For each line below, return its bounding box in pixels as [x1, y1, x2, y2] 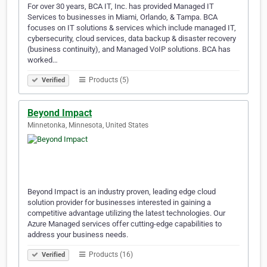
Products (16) [87, 250, 133, 259]
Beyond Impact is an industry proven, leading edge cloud [27, 187, 216, 197]
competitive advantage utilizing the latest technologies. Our [27, 209, 225, 218]
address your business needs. [27, 230, 128, 240]
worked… [27, 55, 58, 65]
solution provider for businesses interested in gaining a [27, 198, 211, 207]
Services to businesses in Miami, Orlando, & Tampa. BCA [27, 13, 218, 22]
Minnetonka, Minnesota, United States [27, 121, 148, 130]
